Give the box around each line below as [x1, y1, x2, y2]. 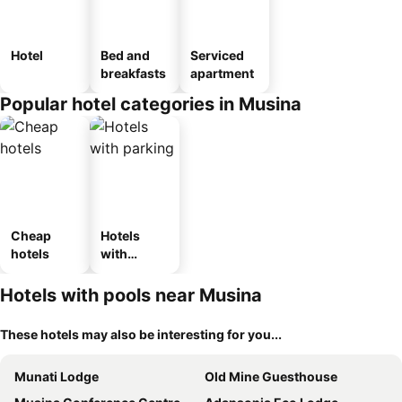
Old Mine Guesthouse [205, 369, 337, 384]
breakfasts [100, 66, 166, 81]
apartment [190, 66, 254, 81]
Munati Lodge [14, 369, 99, 384]
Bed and [100, 48, 150, 63]
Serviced [190, 48, 244, 63]
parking [100, 264, 148, 279]
